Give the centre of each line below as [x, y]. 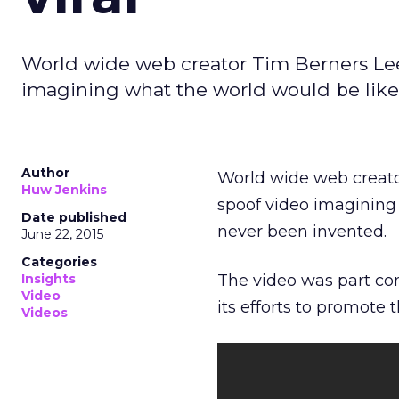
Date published [74, 217]
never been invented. [302, 232]
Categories [59, 262]
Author [45, 173]
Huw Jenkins [64, 190]
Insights [49, 279]
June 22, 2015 [62, 234]
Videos [45, 313]
